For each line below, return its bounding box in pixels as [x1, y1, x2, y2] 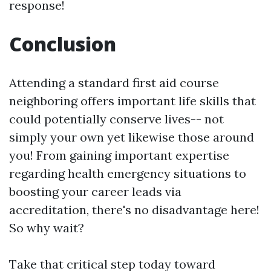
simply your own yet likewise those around [9, 129, 254, 145]
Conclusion [9, 31, 116, 57]
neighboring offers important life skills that [9, 93, 256, 108]
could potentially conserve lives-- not [9, 111, 224, 126]
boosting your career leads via [9, 184, 181, 199]
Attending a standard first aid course [9, 75, 219, 90]
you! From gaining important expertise [9, 148, 229, 163]
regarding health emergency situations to [9, 166, 246, 181]
